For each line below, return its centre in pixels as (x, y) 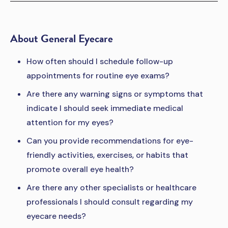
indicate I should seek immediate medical (105, 108)
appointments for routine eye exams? (98, 75)
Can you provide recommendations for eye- (110, 140)
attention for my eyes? (70, 122)
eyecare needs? (56, 216)
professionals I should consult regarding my (110, 202)
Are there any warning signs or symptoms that (115, 94)
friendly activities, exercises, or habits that (107, 155)
